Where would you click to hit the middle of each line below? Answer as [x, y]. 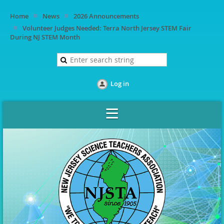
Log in [119, 83]
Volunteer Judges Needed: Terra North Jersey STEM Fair [107, 28]
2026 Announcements [106, 16]
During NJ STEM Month [45, 37]
